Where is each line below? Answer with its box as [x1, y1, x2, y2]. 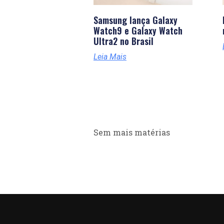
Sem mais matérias [93, 126, 170, 137]
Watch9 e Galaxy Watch [93, 23, 182, 37]
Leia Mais [93, 51, 126, 61]
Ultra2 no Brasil [93, 34, 153, 47]
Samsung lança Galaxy [93, 13, 177, 26]
